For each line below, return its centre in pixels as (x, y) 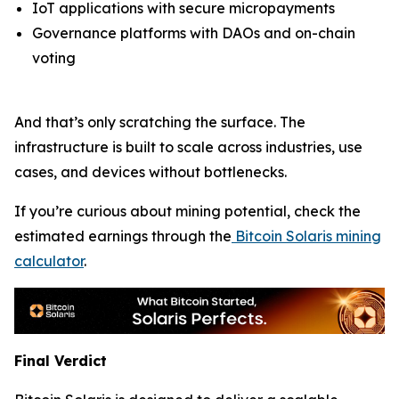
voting (54, 58)
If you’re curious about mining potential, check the (187, 211)
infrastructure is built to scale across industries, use (188, 147)
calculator (49, 261)
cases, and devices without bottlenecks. (151, 172)
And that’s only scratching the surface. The (160, 122)
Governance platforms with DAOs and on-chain (194, 33)
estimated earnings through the (123, 236)
